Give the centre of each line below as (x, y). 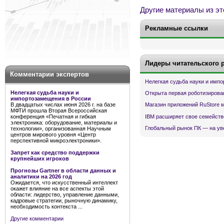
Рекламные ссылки (176, 28)
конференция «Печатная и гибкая (53, 116)
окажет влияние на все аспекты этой (57, 188)
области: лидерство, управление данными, (65, 194)
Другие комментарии (37, 218)
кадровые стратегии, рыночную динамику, (64, 200)
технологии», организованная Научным (61, 128)
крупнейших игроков (40, 158)
